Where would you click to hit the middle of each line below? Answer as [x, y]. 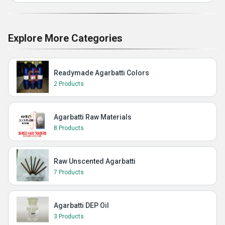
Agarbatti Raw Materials [93, 117]
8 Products [69, 128]
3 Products [69, 216]
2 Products [69, 84]
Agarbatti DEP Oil [81, 205]
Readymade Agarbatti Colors [101, 73]
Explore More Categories [65, 38]
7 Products [69, 172]
